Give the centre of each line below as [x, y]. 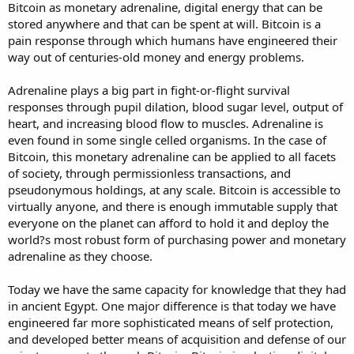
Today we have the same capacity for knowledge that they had [177, 289]
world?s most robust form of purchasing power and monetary [177, 239]
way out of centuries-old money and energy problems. [156, 56]
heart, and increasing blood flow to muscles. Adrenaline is [166, 123]
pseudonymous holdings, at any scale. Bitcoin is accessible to [174, 189]
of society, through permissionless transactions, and [149, 173]
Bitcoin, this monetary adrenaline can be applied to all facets [172, 156]
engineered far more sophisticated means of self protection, [171, 322]
